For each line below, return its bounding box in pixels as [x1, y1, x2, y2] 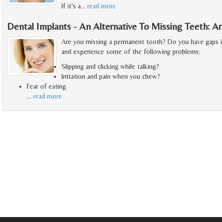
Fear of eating [27, 82, 66, 91]
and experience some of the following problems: [61, 48, 200, 56]
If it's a [61, 2, 81, 10]
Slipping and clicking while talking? [61, 62, 159, 71]
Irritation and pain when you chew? [61, 72, 160, 81]
